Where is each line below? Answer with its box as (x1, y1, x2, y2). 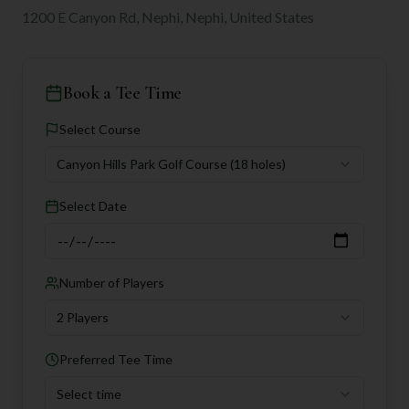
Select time (57, 385, 121, 402)
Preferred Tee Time (59, 351, 173, 367)
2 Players (57, 309, 109, 325)
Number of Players (59, 274, 164, 290)
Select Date (59, 197, 127, 214)
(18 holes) (230, 155, 286, 172)
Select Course (59, 121, 141, 137)
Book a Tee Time (63, 81, 182, 104)
